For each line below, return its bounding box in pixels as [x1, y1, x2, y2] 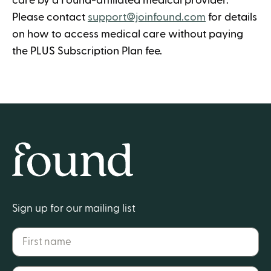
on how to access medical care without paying [12, 29, 243, 39]
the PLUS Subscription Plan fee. [12, 46, 162, 56]
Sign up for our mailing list [12, 203, 135, 214]
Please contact [12, 12, 88, 22]
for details [206, 12, 257, 22]
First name [12, 229, 57, 239]
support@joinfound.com [88, 12, 206, 22]
